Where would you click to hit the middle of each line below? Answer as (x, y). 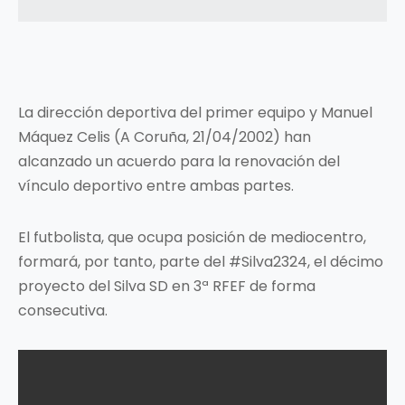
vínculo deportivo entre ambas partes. (156, 185)
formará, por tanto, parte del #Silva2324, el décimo (201, 261)
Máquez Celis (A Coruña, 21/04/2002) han (165, 137)
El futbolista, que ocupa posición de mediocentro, (192, 237)
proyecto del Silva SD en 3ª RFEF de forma (167, 286)
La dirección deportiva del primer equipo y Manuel (195, 112)
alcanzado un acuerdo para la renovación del (179, 161)
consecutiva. (63, 310)
